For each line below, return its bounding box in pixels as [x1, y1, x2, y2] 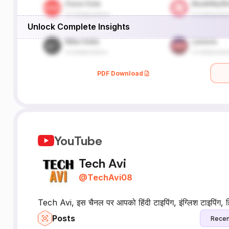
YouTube [54, 132, 102, 149]
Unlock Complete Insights [27, 21, 130, 32]
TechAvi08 [87, 172, 132, 182]
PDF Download [97, 69, 144, 77]
